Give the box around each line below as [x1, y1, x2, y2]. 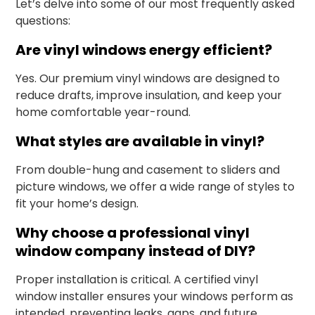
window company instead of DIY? [15, 241, 256, 261]
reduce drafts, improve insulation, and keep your [15, 87, 283, 103]
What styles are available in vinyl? [15, 131, 265, 151]
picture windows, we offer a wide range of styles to [15, 179, 295, 195]
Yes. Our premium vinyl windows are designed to [15, 70, 281, 86]
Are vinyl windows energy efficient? [15, 40, 273, 60]
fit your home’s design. [15, 195, 139, 212]
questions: [15, 13, 71, 29]
